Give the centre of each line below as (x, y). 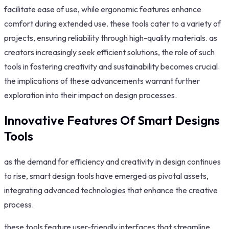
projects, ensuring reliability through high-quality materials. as (111, 38)
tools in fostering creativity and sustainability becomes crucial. (112, 67)
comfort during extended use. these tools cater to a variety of (112, 24)
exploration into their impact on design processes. (90, 95)
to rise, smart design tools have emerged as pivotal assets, (106, 176)
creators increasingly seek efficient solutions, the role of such (109, 52)
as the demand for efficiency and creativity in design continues (112, 162)
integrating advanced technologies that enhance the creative (111, 190)
